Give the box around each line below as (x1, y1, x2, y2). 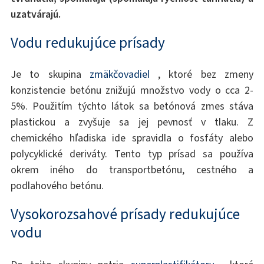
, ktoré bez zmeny (149, 67, 254, 82)
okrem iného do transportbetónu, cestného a (10, 163, 254, 177)
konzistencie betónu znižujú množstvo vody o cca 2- (10, 83, 254, 98)
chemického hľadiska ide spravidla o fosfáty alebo (10, 131, 254, 146)
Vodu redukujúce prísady (10, 33, 165, 53)
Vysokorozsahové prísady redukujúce (10, 204, 240, 225)
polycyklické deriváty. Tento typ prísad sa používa (10, 147, 254, 161)
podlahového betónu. (10, 179, 104, 193)
